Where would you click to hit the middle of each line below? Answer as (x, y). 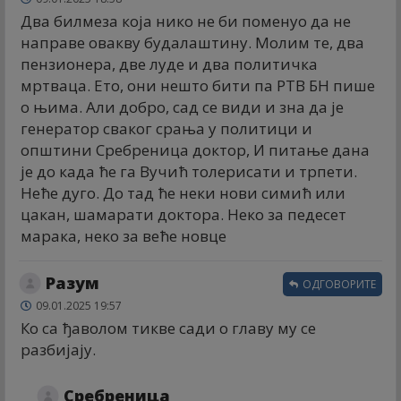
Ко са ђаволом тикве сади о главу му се (168, 328)
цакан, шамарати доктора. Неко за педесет (183, 214)
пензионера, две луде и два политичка (169, 64)
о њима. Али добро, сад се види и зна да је (182, 107)
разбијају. (58, 349)
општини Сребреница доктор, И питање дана (195, 149)
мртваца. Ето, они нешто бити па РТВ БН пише (198, 85)
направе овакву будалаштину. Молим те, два (192, 42)
